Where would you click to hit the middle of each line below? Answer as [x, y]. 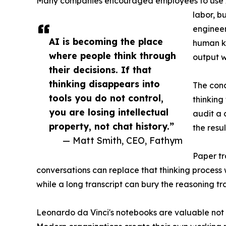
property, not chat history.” [111, 126]
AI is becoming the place [106, 41]
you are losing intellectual [109, 112]
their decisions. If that [100, 69]
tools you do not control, [106, 98]
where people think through [112, 55]
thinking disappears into [104, 83]
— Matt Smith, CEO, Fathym [123, 140]
